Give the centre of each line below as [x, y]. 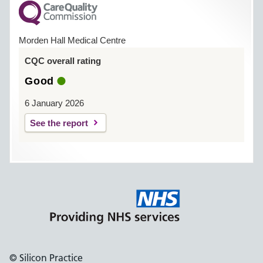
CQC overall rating [63, 61]
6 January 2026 [54, 103]
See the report [59, 123]
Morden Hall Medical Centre [72, 40]
